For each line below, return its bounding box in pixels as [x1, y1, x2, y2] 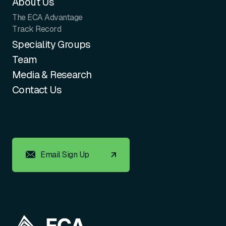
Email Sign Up [40, 149, 89, 159]
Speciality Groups [12, 38, 91, 50]
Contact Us [12, 84, 62, 95]
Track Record [12, 24, 62, 34]
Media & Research [12, 69, 92, 80]
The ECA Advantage [12, 12, 83, 22]
